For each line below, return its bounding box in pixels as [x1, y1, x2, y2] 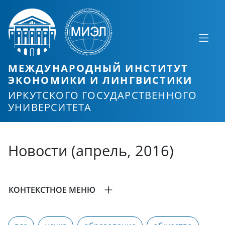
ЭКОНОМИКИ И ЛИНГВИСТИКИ [8, 73, 193, 87]
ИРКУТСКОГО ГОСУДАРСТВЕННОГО [8, 88, 197, 102]
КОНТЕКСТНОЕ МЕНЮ [9, 184, 95, 196]
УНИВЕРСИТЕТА [8, 100, 92, 115]
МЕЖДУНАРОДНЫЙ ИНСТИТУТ [8, 61, 189, 75]
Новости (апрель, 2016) [8, 141, 174, 161]
